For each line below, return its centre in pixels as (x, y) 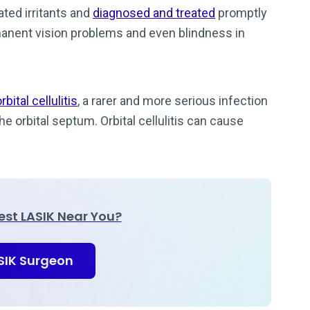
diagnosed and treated (154, 13)
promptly (241, 13)
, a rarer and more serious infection (173, 101)
